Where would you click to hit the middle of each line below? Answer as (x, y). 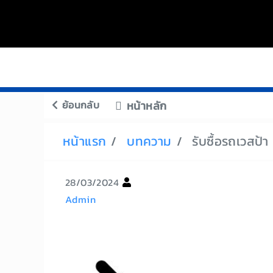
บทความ (149, 141)
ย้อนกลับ (79, 105)
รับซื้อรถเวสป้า (230, 141)
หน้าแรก (85, 141)
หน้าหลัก (144, 106)
